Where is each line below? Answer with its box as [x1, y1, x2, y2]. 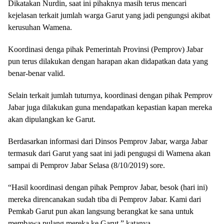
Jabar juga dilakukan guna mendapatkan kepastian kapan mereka [8, 103, 212, 111]
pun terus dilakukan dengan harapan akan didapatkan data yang [8, 57, 208, 65]
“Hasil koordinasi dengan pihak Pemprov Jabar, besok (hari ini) [8, 183, 207, 191]
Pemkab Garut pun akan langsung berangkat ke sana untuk [8, 207, 193, 215]
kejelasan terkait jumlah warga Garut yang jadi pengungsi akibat [8, 11, 210, 19]
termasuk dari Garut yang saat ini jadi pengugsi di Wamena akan [8, 149, 210, 157]
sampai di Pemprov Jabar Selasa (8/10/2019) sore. [8, 161, 165, 169]
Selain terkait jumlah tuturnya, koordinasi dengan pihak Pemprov [8, 91, 212, 99]
